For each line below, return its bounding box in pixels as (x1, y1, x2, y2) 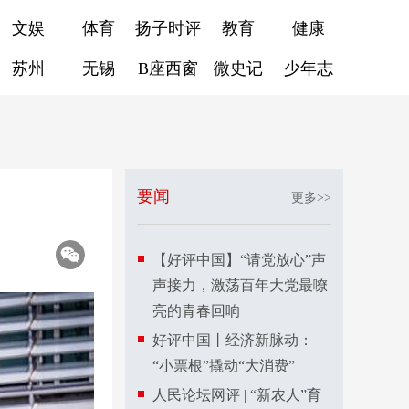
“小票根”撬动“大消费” (152, 358, 295, 373)
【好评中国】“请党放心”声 (152, 252, 326, 267)
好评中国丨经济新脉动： (152, 332, 313, 348)
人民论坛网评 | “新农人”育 (152, 387, 321, 403)
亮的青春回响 (152, 303, 240, 319)
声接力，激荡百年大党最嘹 (152, 278, 328, 293)
